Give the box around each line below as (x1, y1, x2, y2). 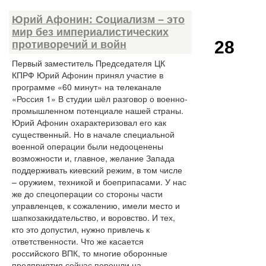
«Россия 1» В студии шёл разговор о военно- (12, 93, 188, 104)
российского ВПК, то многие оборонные (12, 247, 167, 259)
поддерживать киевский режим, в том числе (12, 164, 182, 176)
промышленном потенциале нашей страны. (12, 104, 183, 116)
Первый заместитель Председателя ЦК (12, 57, 165, 69)
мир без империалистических (12, 26, 169, 38)
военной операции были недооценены (12, 140, 163, 152)
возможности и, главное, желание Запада (12, 152, 175, 164)
